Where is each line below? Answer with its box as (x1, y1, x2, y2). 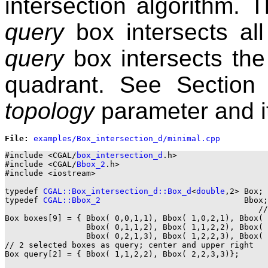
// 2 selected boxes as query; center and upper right (5, 240, 254, 250)
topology (5, 98, 95, 124)
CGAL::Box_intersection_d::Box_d (43, 187, 191, 196)
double (196, 187, 225, 196)
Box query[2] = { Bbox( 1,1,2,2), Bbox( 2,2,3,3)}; (5, 249, 239, 259)
